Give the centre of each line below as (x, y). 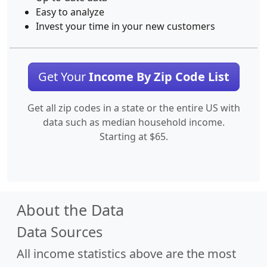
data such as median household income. (133, 122)
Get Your (63, 77)
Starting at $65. (133, 136)
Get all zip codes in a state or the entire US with (133, 108)
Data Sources (60, 232)
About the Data (70, 210)
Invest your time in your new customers (125, 26)
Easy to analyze (70, 12)
